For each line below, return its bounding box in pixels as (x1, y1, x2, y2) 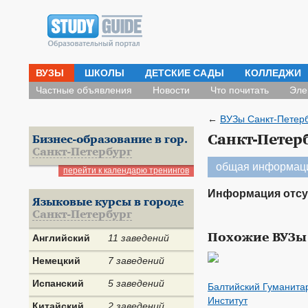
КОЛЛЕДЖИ (245, 67, 301, 78)
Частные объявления (36, 85, 132, 96)
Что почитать (210, 85, 269, 96)
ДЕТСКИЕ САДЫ (145, 67, 224, 78)
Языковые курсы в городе (32, 196, 184, 208)
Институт (208, 295, 247, 306)
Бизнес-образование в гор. (32, 133, 188, 146)
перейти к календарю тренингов (63, 166, 189, 175)
